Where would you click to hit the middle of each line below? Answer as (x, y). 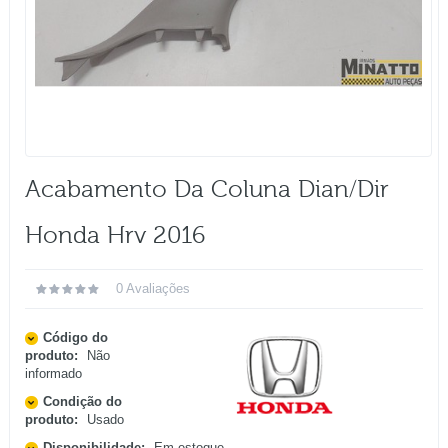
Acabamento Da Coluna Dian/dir (207, 190)
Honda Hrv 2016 (115, 236)
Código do (75, 338)
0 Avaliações (153, 289)
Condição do (82, 402)
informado (53, 374)
